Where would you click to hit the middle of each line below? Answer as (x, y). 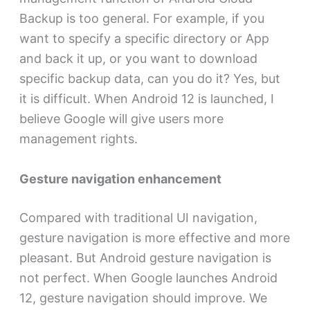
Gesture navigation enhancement (120, 179)
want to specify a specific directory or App (144, 39)
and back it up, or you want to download (138, 59)
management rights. (78, 139)
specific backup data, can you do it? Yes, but (149, 79)
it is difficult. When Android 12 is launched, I (146, 99)
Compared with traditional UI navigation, (138, 218)
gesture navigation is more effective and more (154, 238)
